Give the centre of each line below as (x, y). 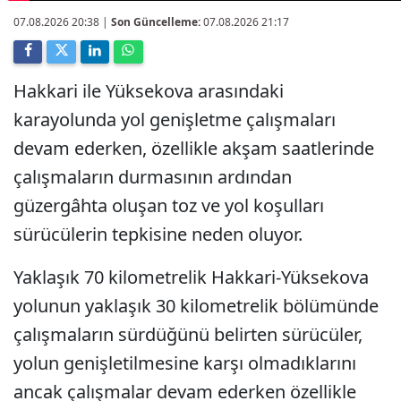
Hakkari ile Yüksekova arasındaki (149, 90)
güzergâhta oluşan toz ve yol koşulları (169, 205)
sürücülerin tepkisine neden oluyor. (158, 234)
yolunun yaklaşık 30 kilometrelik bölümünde (196, 305)
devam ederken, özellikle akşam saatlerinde (194, 148)
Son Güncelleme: (156, 21)
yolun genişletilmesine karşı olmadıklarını (185, 363)
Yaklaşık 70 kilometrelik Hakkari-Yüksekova (191, 277)
